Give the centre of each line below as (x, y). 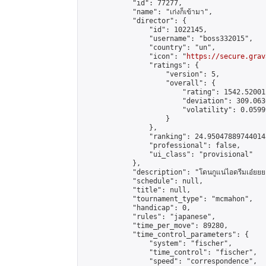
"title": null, (137, 190)
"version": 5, (151, 74)
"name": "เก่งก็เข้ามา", (148, 12)
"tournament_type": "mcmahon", (168, 199)
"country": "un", (149, 47)
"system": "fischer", (157, 243)
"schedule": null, (143, 181)
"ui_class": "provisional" (168, 154)
